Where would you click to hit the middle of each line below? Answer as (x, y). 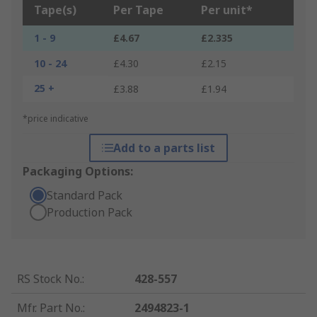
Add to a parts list (164, 148)
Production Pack (90, 213)
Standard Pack (85, 196)
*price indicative (56, 119)
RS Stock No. (50, 279)
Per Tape (138, 10)
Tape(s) (55, 10)
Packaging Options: (78, 172)
